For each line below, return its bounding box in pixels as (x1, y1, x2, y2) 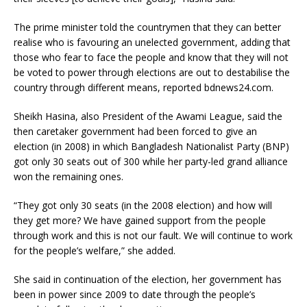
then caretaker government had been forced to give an (14, 125, 257, 138)
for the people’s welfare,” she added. (14, 244, 175, 258)
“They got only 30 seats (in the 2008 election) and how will (14, 199, 272, 212)
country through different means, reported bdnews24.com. (14, 81, 273, 95)
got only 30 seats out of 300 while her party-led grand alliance (14, 155, 288, 169)
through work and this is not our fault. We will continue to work (14, 229, 293, 243)
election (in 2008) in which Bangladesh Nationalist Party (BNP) (14, 140, 289, 153)
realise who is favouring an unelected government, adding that (14, 36, 291, 49)
